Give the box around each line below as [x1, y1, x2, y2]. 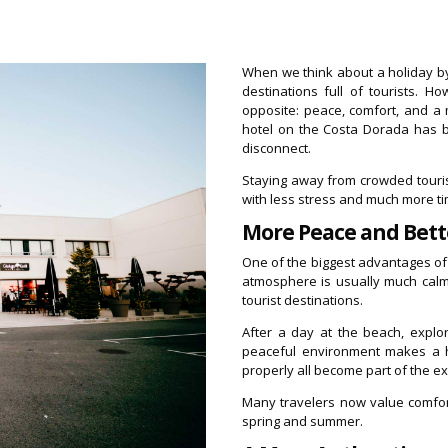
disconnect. [242, 138, 312, 157]
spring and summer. [242, 411, 364, 430]
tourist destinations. [242, 290, 364, 309]
